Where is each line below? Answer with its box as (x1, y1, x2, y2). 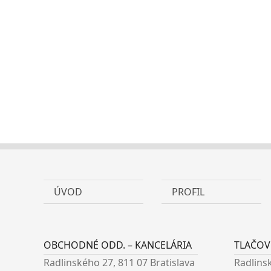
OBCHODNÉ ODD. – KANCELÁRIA (44, 238, 192, 252)
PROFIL (172, 185, 204, 198)
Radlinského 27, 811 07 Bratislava (44, 256, 195, 269)
